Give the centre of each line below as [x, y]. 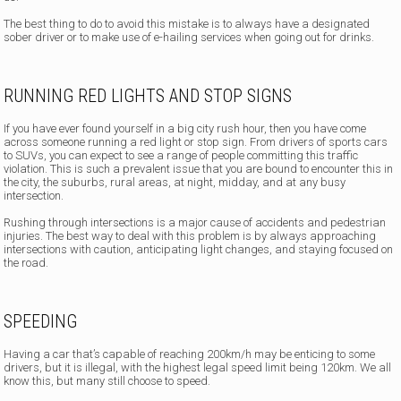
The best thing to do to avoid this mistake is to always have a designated [187, 24]
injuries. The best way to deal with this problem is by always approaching [190, 236]
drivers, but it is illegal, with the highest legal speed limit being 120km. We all [198, 368]
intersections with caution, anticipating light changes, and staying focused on [199, 250]
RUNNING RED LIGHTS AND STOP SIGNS [148, 96]
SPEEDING [41, 322]
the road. [26, 263]
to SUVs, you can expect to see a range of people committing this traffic [181, 156]
